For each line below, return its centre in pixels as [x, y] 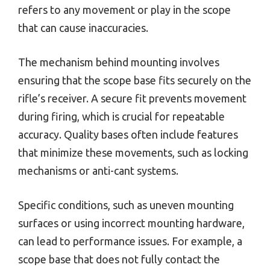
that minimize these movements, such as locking [133, 153]
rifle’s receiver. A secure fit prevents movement [132, 99]
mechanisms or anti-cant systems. [98, 171]
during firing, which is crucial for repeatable [121, 117]
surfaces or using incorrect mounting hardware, [131, 223]
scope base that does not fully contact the [119, 259]
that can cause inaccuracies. [83, 28]
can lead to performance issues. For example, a [130, 241]
